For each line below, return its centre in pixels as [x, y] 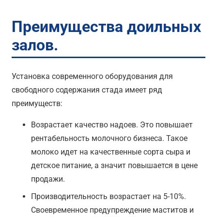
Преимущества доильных [106, 26]
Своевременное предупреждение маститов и [112, 210]
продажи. [48, 179]
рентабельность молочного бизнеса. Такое [109, 138]
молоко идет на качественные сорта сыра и [111, 152]
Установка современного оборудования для [92, 76]
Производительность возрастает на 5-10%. [108, 196]
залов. [35, 45]
